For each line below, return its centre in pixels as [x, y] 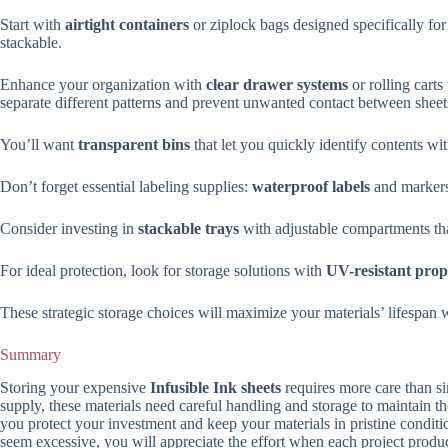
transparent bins [134, 145]
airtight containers [127, 25]
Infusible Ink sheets [215, 387]
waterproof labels [311, 187]
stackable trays [188, 229]
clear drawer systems [277, 85]
